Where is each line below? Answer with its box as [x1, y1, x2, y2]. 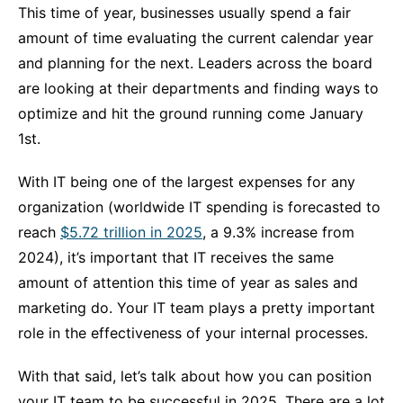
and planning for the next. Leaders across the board [18, 54, 372, 72]
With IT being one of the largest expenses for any [18, 173, 355, 191]
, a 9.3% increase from [202, 223, 354, 241]
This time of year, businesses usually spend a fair [18, 4, 351, 22]
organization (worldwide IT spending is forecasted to [18, 198, 381, 216]
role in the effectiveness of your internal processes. [18, 324, 372, 342]
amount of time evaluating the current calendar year [18, 29, 373, 47]
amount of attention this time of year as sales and [18, 273, 358, 291]
